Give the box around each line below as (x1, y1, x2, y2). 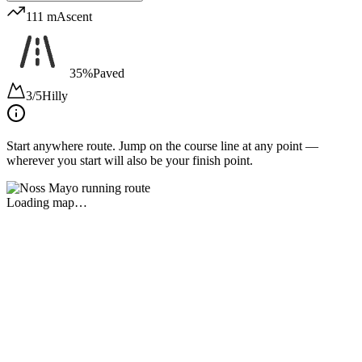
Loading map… (6, 195, 87, 209)
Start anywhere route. (6, 138, 116, 153)
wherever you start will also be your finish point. (6, 153, 253, 167)
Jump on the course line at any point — (116, 138, 318, 153)
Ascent (57, 9, 92, 23)
